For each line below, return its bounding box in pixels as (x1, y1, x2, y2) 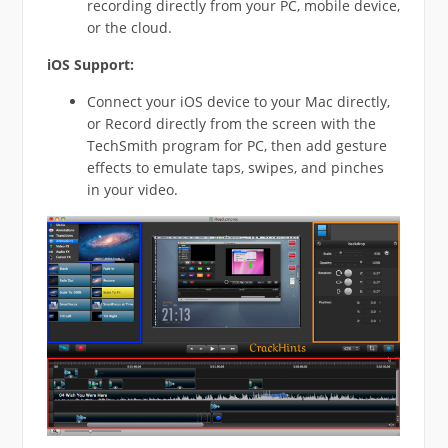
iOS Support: (46, 55, 134, 75)
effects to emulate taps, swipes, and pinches (86, 158, 384, 178)
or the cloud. (86, 18, 172, 38)
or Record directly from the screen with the (86, 114, 376, 134)
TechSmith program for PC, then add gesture (86, 136, 387, 156)
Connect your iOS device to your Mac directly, (86, 92, 390, 112)
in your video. (86, 180, 178, 200)
